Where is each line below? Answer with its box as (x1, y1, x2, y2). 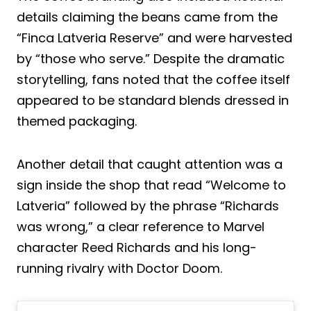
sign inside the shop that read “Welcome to (17, 176, 286, 194)
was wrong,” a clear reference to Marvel (17, 217, 264, 235)
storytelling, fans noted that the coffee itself (17, 70, 290, 88)
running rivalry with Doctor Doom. (17, 259, 222, 277)
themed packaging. (17, 112, 137, 130)
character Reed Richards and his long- (17, 238, 257, 256)
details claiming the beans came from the (17, 8, 278, 26)
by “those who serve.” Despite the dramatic (17, 49, 285, 67)
